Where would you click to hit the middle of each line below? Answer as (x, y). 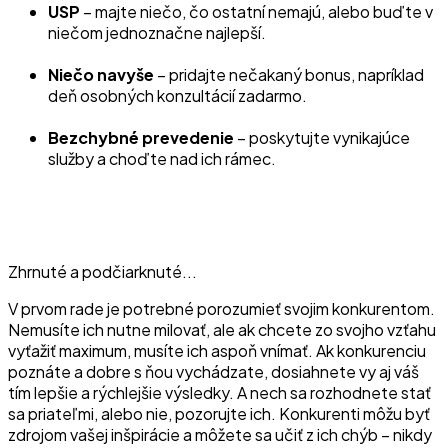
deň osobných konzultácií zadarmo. (177, 96)
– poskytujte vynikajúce (322, 138)
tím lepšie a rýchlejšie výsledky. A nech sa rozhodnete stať (219, 393)
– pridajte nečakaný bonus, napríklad (290, 75)
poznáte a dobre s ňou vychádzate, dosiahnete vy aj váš (213, 372)
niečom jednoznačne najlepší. (157, 33)
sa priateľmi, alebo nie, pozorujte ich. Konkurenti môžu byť (219, 414)
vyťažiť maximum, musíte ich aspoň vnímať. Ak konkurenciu (217, 351)
